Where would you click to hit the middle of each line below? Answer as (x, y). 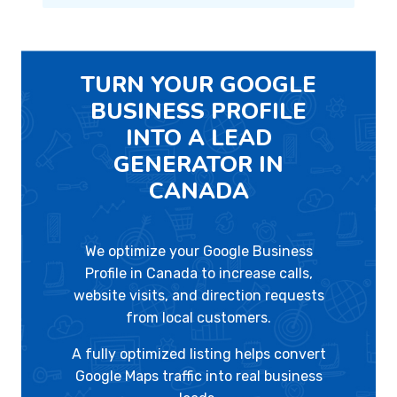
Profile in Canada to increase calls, (198, 274)
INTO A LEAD (198, 138)
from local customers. (198, 318)
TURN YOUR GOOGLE (198, 85)
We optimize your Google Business (198, 252)
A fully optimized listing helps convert (198, 354)
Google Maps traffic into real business (198, 377)
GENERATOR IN (198, 165)
